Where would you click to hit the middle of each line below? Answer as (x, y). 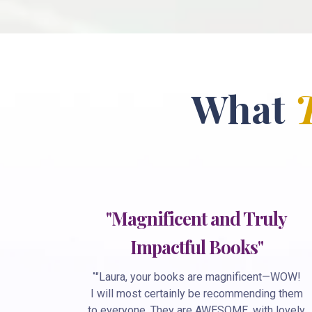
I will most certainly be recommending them (196, 293)
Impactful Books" (196, 247)
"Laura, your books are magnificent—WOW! (198, 276)
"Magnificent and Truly (196, 218)
